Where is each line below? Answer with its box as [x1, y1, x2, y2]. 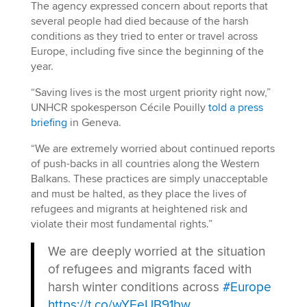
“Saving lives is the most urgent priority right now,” [30, 86, 271, 99]
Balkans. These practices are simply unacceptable [30, 172, 268, 186]
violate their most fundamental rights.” [30, 217, 212, 231]
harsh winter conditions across [47, 279, 223, 295]
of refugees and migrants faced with [47, 261, 251, 278]
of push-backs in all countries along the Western [30, 157, 260, 171]
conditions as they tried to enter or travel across [30, 29, 258, 43]
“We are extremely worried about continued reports [30, 142, 275, 156]
